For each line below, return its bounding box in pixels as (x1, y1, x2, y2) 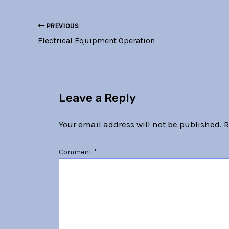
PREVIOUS (44, 21, 79, 30)
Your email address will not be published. (58, 119, 222, 129)
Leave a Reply (58, 91, 136, 105)
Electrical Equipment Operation (38, 35, 155, 45)
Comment (58, 148, 94, 157)
